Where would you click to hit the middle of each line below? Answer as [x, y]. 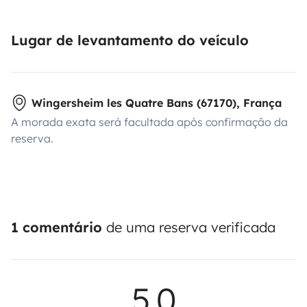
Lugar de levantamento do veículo [130, 40]
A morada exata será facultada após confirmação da [149, 122]
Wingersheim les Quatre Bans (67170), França [157, 103]
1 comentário [57, 227]
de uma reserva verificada [189, 227]
